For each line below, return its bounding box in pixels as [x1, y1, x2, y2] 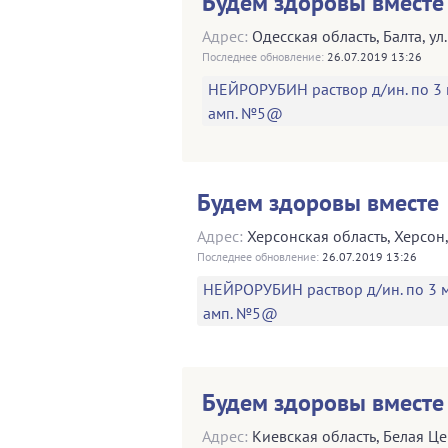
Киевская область [252, 425, 376, 446]
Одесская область [252, 25, 376, 46]
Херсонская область [247, 225, 387, 246]
